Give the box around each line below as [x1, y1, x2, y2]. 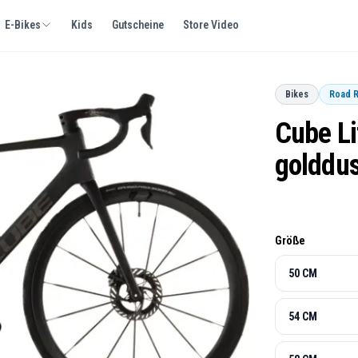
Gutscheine [112, 18, 165, 31]
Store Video [183, 18, 240, 31]
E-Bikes [5, 18, 42, 31]
